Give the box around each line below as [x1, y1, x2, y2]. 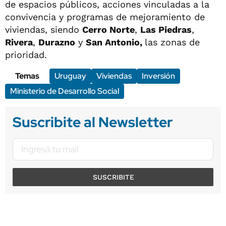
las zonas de [145, 36, 200, 47]
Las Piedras [140, 24, 192, 35]
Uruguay [54, 70, 86, 81]
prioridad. [5, 49, 47, 60]
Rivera [5, 36, 33, 47]
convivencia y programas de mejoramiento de [5, 11, 205, 22]
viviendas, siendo [5, 24, 82, 35]
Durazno [38, 36, 75, 47]
